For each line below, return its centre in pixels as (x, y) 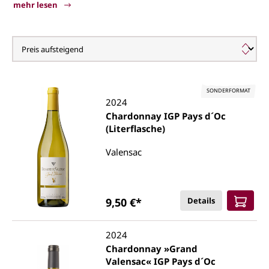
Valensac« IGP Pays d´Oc (161, 261)
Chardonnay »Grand (152, 249)
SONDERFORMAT (228, 91)
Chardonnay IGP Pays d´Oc (166, 116)
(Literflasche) (136, 129)
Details (201, 201)
